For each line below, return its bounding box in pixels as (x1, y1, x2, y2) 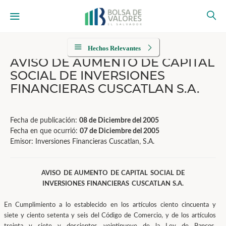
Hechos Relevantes (87, 44, 141, 52)
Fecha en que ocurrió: (10, 128, 80, 135)
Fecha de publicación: (10, 117, 79, 124)
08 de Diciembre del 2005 (79, 117, 159, 124)
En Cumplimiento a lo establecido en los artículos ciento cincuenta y (4, 202, 216, 208)
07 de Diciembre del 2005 (80, 128, 159, 135)
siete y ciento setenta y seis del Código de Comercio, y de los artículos (4, 212, 216, 219)
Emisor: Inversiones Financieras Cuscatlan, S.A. (10, 138, 154, 145)
